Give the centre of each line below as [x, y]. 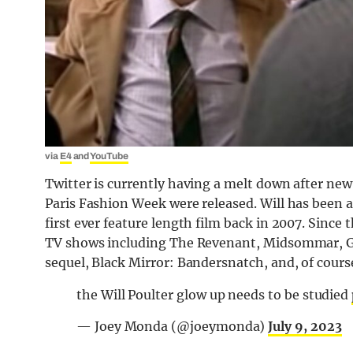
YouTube [109, 156]
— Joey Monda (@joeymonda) [173, 327]
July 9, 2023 [305, 327]
